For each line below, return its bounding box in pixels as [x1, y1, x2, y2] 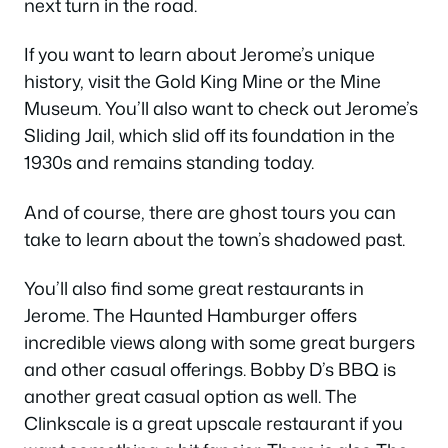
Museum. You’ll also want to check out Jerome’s [24, 95, 418, 122]
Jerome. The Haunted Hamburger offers [24, 302, 357, 329]
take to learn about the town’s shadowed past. [24, 225, 405, 252]
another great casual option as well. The [24, 383, 357, 410]
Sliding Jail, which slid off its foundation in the [24, 122, 395, 149]
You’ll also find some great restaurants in [24, 275, 364, 302]
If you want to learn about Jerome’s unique [24, 41, 375, 68]
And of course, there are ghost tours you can [24, 198, 396, 225]
